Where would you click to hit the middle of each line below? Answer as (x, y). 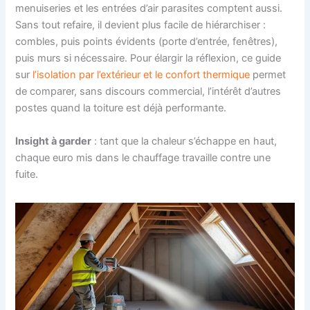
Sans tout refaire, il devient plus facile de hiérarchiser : (141, 25)
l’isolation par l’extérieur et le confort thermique (142, 75)
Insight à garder (54, 141)
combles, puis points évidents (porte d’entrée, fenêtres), (147, 42)
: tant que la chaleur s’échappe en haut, (184, 141)
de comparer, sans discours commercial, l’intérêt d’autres (148, 92)
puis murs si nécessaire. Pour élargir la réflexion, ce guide (148, 58)
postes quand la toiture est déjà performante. (121, 108)
